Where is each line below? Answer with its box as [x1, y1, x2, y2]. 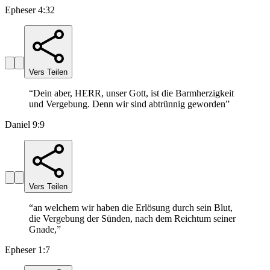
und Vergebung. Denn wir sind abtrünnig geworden [29, 99, 225, 110]
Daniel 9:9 [5, 119, 45, 130]
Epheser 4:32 [5, 5, 55, 16]
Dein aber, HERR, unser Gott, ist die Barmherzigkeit [33, 88, 234, 99]
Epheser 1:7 [5, 245, 50, 256]
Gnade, [29, 224, 57, 235]
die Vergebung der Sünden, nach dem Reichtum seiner [29, 213, 236, 224]
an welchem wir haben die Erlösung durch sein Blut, [33, 202, 233, 213]
